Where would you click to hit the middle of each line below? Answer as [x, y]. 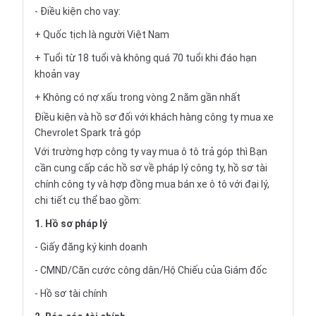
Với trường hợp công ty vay [97, 152]
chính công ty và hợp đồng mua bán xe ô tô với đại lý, [152, 184]
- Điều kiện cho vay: [78, 12]
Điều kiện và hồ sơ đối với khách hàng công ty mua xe [154, 117]
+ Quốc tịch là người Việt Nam [102, 35]
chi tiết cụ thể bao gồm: [88, 201]
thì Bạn [250, 152]
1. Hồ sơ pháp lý [71, 224]
